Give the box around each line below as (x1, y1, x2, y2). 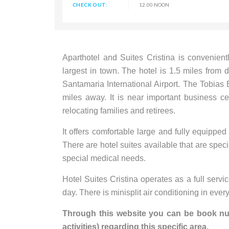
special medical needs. (62, 153, 146, 163)
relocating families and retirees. (62, 106, 175, 115)
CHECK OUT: (73, 1, 107, 8)
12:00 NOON (139, 1, 169, 8)
